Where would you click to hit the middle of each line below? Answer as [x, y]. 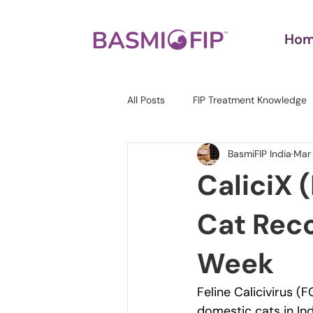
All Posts [146, 100]
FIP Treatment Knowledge [250, 100]
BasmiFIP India [260, 154]
